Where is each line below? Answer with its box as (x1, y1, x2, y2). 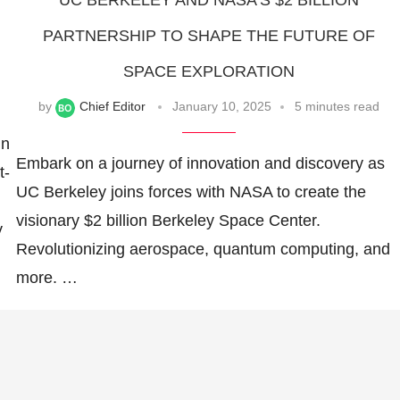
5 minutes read (295, 99, 380, 114)
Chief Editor (79, 99, 146, 114)
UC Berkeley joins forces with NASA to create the (15, 182, 366, 201)
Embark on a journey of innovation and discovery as (15, 154, 385, 172)
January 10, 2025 (172, 99, 272, 114)
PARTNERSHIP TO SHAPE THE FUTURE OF (43, 27, 376, 46)
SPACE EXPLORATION (123, 62, 296, 81)
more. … (15, 268, 78, 287)
